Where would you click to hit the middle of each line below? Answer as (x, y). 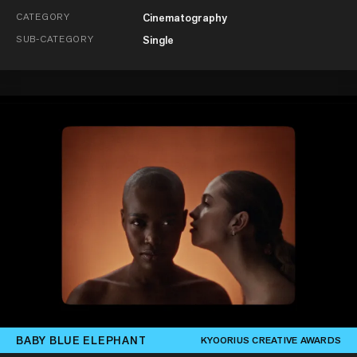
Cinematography (184, 17)
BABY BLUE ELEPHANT (81, 340)
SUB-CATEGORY (55, 38)
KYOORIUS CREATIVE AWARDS (271, 341)
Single (158, 39)
